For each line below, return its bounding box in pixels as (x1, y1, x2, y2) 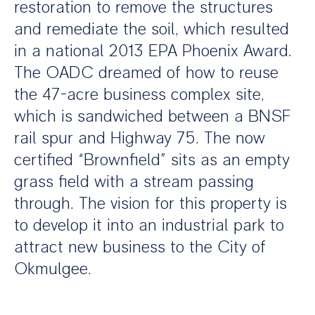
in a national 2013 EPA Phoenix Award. (14, 40, 292, 61)
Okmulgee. (14, 258, 91, 279)
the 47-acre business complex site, (14, 84, 264, 105)
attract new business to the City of (14, 236, 266, 257)
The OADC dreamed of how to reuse (14, 62, 278, 83)
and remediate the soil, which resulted (14, 18, 289, 39)
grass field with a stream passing (14, 171, 254, 192)
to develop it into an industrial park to (14, 214, 284, 236)
